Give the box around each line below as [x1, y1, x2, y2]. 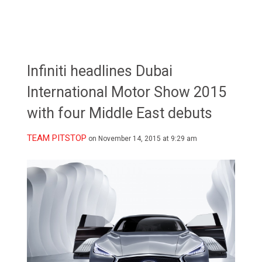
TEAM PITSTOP [27, 132, 87, 143]
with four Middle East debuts [27, 104, 213, 122]
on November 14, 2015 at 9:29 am [88, 134, 198, 143]
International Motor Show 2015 [27, 83, 227, 101]
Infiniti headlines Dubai [27, 62, 173, 80]
